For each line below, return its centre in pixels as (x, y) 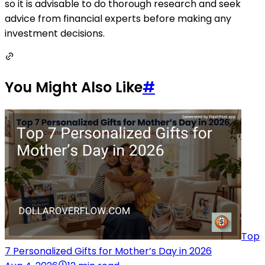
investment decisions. (55, 33)
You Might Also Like (74, 87)
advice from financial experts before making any (118, 18)
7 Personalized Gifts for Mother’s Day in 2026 (108, 251)
